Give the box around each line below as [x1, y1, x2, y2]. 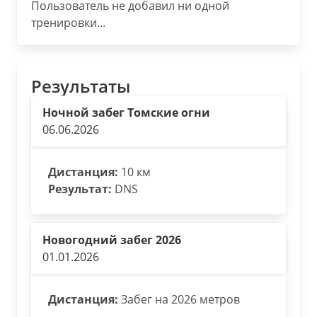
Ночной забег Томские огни [42, 105, 210, 120]
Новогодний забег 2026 [42, 232, 181, 248]
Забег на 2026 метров [118, 292, 240, 307]
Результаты [31, 74, 130, 98]
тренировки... [31, 15, 105, 30]
